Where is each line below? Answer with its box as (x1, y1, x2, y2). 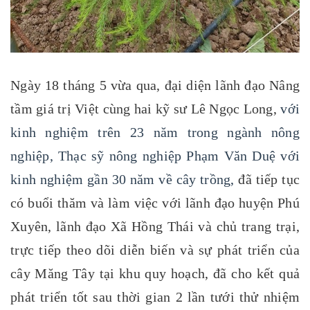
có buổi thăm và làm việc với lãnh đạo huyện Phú (10, 194, 300, 210)
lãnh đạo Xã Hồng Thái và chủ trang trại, (56, 218, 300, 234)
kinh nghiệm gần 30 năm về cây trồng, (10, 171, 235, 187)
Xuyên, (10, 218, 57, 234)
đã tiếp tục (238, 171, 300, 187)
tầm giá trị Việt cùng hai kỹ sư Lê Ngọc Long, (10, 100, 277, 116)
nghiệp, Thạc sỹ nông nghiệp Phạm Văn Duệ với (10, 147, 300, 163)
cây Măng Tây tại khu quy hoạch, (10, 265, 214, 281)
